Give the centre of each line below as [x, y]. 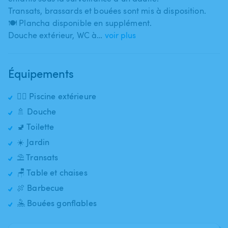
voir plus [121, 35]
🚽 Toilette [36, 126]
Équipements [41, 73]
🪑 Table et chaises [52, 172]
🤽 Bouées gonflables [57, 203]
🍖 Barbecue [40, 188]
